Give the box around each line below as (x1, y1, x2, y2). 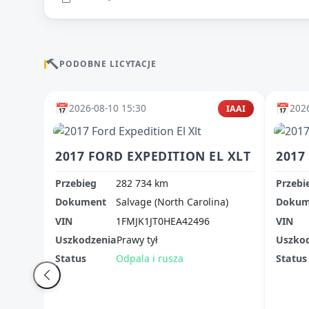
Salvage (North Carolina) (116, 195, 228, 209)
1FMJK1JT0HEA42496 (116, 214, 210, 228)
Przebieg (55, 176, 97, 190)
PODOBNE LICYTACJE (59, 58, 157, 70)
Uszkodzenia (55, 233, 117, 247)
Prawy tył (117, 233, 158, 247)
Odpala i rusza (116, 252, 183, 266)
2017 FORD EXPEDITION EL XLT (55, 148, 251, 165)
